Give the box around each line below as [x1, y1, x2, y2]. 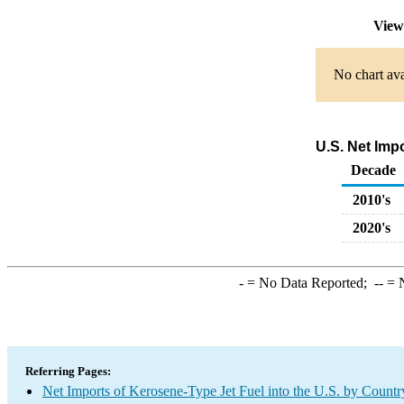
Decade [351, 162, 396, 178]
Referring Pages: [25, 364, 111, 378]
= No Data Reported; [243, 275, 374, 290]
